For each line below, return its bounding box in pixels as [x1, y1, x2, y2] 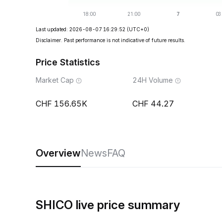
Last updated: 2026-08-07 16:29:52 [36, 26, 125, 32]
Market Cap [36, 76, 74, 84]
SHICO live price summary [36, 198, 180, 212]
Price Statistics [36, 57, 100, 67]
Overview [36, 147, 81, 159]
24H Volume [132, 76, 173, 84]
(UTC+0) [127, 26, 149, 32]
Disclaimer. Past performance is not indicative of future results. [36, 37, 185, 43]
